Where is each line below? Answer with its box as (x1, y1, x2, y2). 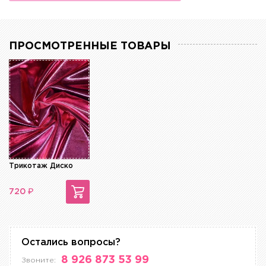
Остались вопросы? (21, 238, 121, 248)
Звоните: (21, 257, 56, 264)
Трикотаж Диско (9, 163, 73, 170)
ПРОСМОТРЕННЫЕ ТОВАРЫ (9, 42, 171, 52)
